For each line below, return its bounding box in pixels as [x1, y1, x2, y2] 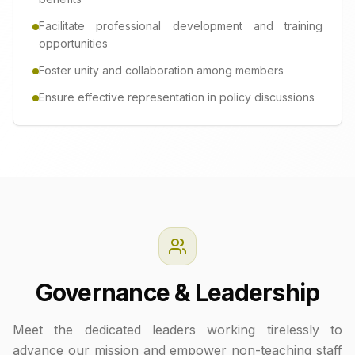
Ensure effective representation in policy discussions [39, 90, 315, 104]
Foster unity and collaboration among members [39, 63, 284, 77]
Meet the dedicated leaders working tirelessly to [13, 322, 342, 338]
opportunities [39, 36, 108, 50]
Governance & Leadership [35, 278, 320, 307]
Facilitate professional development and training [39, 19, 323, 32]
